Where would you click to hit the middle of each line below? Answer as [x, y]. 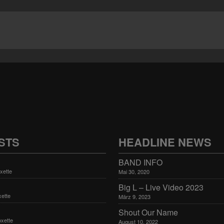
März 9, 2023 [134, 196]
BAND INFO [140, 162]
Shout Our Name [148, 212]
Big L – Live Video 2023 [161, 187]
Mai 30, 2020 [134, 171]
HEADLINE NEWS [165, 142]
